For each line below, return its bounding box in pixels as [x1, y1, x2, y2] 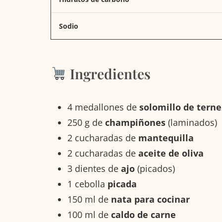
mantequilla [138, 131, 194, 144]
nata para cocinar [111, 193, 190, 205]
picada [108, 177, 137, 190]
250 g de [67, 116, 105, 128]
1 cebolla [67, 177, 108, 190]
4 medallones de [67, 101, 139, 113]
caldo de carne [111, 208, 176, 221]
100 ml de [67, 208, 111, 221]
